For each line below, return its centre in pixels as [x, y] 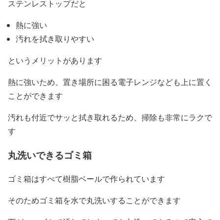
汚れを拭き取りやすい [55, 38]
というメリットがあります [55, 60]
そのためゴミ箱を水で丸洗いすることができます [94, 200]
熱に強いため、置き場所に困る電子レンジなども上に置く [110, 82]
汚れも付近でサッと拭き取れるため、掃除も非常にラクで [110, 117]
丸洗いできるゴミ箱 [50, 155]
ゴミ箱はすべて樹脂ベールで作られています [86, 179]
